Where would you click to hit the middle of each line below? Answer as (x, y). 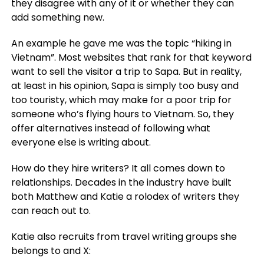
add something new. (57, 17)
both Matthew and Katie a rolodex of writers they (125, 197)
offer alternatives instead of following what (110, 128)
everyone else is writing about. (81, 142)
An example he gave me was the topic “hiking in (121, 43)
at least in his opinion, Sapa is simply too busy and (125, 86)
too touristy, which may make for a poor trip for (121, 100)
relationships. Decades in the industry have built (121, 182)
